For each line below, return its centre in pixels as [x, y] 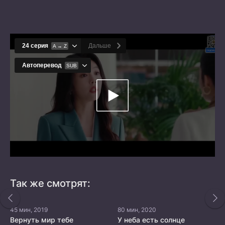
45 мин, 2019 [29, 209]
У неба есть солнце [151, 219]
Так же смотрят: [50, 183]
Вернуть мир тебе [42, 219]
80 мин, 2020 [137, 209]
